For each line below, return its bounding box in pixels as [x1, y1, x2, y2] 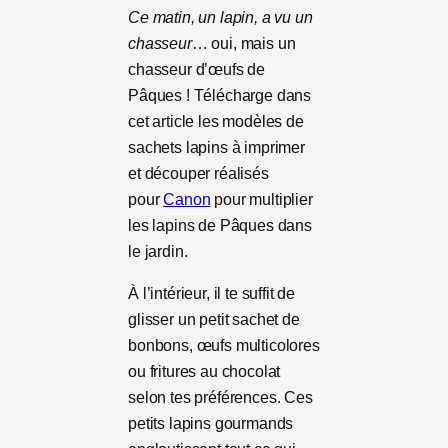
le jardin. [128, 243, 188, 261]
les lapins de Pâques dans [128, 217, 312, 235]
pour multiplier [210, 191, 313, 209]
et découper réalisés [128, 165, 269, 183]
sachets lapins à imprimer [128, 139, 305, 157]
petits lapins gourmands [128, 415, 294, 433]
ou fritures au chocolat [128, 363, 281, 381]
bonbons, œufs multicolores [128, 337, 320, 355]
